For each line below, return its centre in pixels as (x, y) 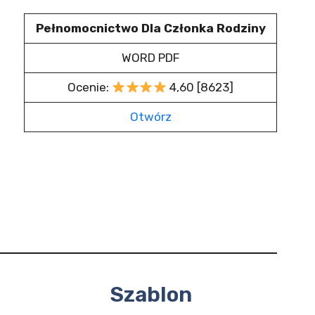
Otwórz (150, 117)
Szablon (150, 295)
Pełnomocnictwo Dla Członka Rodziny (150, 28)
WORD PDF (150, 58)
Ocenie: (90, 87)
